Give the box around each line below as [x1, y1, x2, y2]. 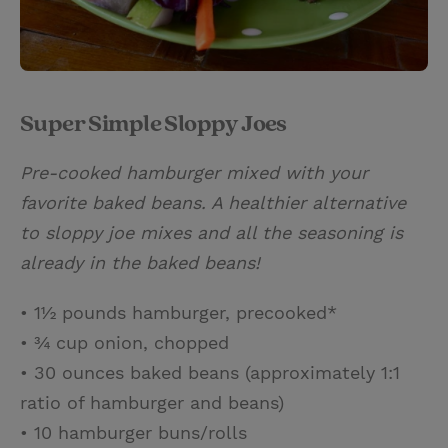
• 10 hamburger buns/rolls [20, 421, 247, 443]
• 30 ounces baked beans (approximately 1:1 [20, 361, 400, 383]
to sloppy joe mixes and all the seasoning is [20, 221, 403, 243]
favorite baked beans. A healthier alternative [20, 191, 406, 213]
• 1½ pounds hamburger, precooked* [20, 301, 337, 323]
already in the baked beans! [20, 251, 260, 273]
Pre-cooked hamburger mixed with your [20, 161, 368, 183]
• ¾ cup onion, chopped [20, 331, 229, 353]
